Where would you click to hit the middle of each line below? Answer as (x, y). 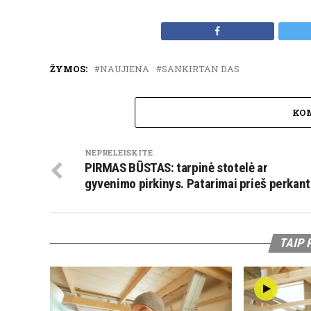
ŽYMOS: (69, 69)
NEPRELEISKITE (119, 153)
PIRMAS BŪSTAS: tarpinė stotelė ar (176, 168)
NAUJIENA (125, 69)
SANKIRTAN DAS (201, 69)
